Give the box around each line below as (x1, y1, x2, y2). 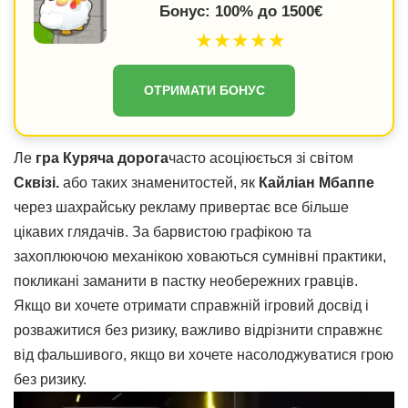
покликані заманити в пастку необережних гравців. (14, 273, 358, 289)
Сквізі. (14, 175, 59, 190)
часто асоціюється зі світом (168, 150, 353, 166)
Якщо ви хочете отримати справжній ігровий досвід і (14, 298, 369, 313)
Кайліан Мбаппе (259, 175, 374, 190)
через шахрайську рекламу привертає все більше (14, 199, 349, 215)
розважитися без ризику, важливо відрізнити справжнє (14, 322, 382, 338)
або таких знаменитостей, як (59, 175, 259, 190)
